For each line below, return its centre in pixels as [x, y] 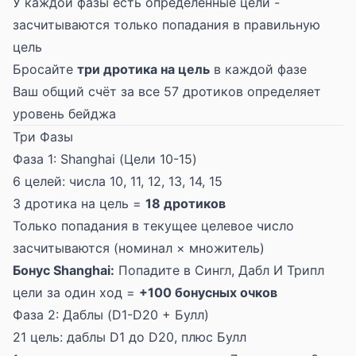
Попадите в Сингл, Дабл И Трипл [219, 270]
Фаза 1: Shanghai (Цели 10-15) [105, 159]
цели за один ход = [76, 292]
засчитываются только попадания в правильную [166, 25]
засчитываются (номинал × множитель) [139, 248]
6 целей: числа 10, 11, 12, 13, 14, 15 [118, 181]
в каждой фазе [258, 69]
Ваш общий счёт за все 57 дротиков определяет [167, 91]
